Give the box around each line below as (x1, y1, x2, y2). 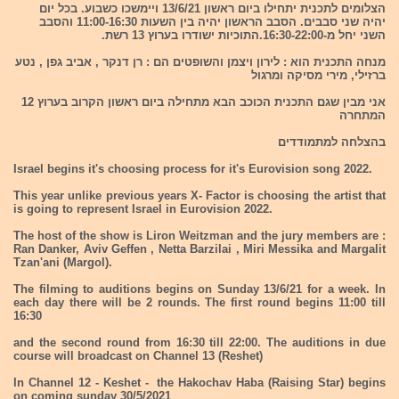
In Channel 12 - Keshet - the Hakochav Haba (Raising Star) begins (13, 376, 386, 389)
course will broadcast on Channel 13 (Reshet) (13, 349, 263, 362)
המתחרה (339, 109, 386, 122)
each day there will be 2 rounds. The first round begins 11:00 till (13, 296, 386, 309)
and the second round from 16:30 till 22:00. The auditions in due (13, 336, 386, 349)
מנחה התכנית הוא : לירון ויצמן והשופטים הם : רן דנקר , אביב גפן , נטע (15, 55, 386, 69)
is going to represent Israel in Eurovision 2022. (13, 202, 273, 216)
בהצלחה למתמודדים (278, 135, 386, 149)
